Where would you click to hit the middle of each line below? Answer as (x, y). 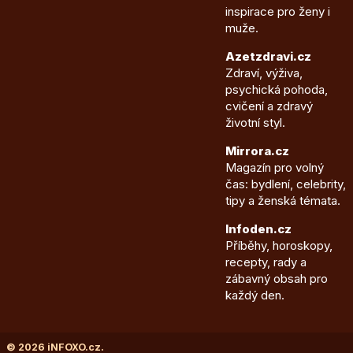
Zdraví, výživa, (264, 73)
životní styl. (255, 123)
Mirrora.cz (257, 151)
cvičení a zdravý (269, 106)
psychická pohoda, (276, 90)
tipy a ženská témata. (282, 201)
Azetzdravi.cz (268, 57)
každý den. (255, 295)
